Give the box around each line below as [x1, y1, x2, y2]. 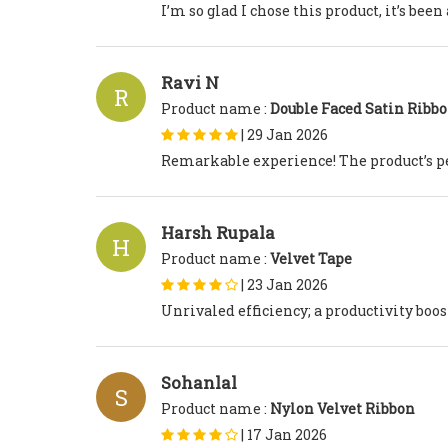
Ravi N [161, 71, 219, 95]
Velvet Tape [270, 249, 352, 269]
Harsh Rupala [161, 221, 275, 245]
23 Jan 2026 [247, 275, 328, 295]
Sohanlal [161, 371, 237, 395]
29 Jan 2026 [247, 125, 328, 145]
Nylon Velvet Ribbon [270, 399, 415, 419]
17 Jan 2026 [247, 425, 327, 445]
